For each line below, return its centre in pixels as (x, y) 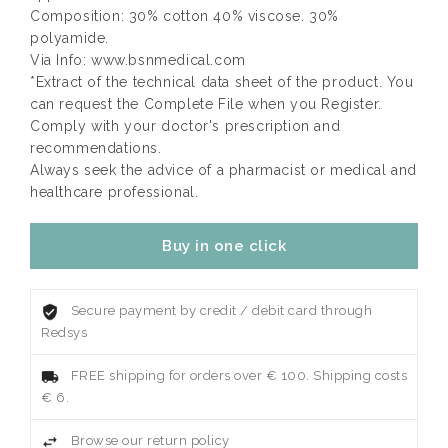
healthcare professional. (114, 192)
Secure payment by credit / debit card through (221, 311)
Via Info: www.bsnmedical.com (138, 60)
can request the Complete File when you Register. (206, 104)
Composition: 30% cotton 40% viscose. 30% (185, 16)
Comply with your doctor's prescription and (185, 126)
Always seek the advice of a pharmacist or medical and (223, 170)
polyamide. (69, 38)
